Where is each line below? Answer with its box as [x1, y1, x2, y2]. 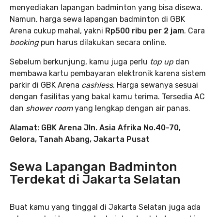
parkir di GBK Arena [10, 80, 81, 90]
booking [10, 37, 39, 47]
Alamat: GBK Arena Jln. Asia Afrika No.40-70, [10, 123, 181, 132]
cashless [81, 80, 113, 90]
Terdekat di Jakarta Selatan [10, 171, 181, 187]
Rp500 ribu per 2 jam [105, 26, 184, 35]
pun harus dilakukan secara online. [39, 37, 167, 47]
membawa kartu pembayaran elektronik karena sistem [10, 68, 206, 78]
